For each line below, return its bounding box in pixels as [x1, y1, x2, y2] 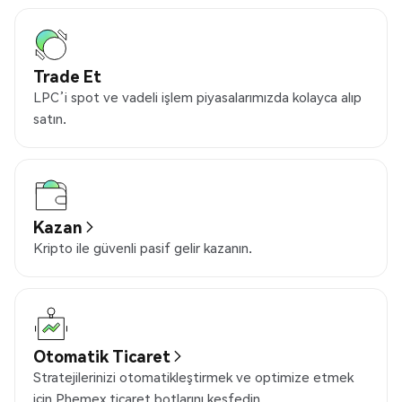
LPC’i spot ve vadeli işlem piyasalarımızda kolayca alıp [33, 88, 362, 107]
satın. [33, 109, 66, 128]
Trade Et [33, 66, 101, 87]
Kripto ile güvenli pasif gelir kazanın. [33, 239, 252, 258]
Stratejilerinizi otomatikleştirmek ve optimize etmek [33, 368, 354, 387]
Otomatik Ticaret [33, 345, 170, 367]
